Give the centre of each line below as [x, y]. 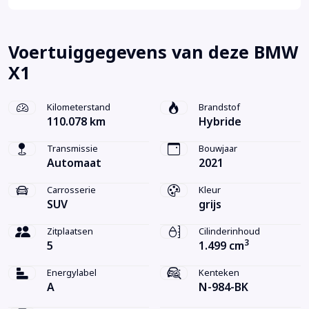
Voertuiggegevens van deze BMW [153, 52]
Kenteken [219, 272]
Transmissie [72, 148]
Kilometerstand [79, 107]
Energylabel [72, 272]
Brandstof [219, 107]
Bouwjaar [218, 148]
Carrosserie [71, 190]
